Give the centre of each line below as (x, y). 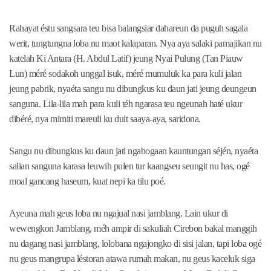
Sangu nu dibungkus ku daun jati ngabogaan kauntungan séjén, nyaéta (133, 151)
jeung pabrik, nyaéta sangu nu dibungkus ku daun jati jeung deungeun (133, 89)
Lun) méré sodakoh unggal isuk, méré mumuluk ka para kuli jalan (125, 74)
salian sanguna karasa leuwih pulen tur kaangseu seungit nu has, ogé (129, 166)
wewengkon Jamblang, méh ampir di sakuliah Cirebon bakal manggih (133, 229)
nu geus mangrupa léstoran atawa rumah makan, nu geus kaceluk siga (132, 259)
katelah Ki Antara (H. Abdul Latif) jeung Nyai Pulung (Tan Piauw (126, 59)
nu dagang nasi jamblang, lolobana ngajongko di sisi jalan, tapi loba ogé (135, 244)
